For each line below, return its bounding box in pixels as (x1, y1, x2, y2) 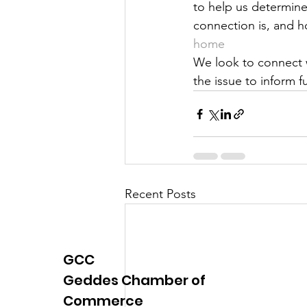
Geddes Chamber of (63, 271, 206, 291)
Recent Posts (125, 186, 196, 201)
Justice (152, 1, 191, 17)
